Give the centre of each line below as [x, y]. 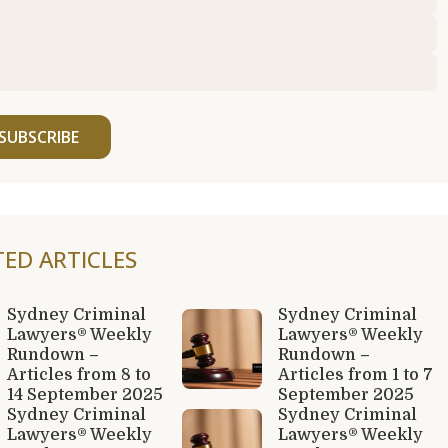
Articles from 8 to [78, 374]
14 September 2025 [84, 394]
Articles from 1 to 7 [355, 374]
